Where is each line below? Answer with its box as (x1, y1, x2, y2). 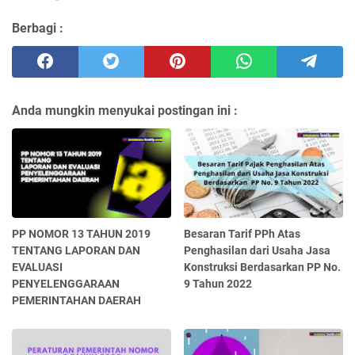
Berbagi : (12, 21, 63, 36)
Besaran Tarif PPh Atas (184, 227, 301, 241)
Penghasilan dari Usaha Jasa (184, 244, 331, 258)
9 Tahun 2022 (184, 277, 253, 291)
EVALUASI (12, 261, 63, 274)
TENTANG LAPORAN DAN (12, 244, 140, 258)
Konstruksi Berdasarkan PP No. (184, 261, 342, 274)
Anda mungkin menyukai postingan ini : (12, 103, 238, 119)
